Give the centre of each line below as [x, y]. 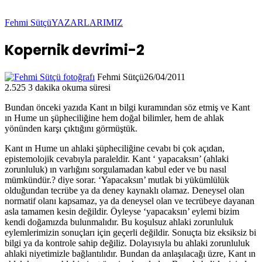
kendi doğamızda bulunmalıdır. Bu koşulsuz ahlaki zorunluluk [119, 222]
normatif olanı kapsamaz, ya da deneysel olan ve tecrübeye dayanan [130, 201]
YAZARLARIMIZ [87, 23]
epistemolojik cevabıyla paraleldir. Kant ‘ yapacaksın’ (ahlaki [117, 158]
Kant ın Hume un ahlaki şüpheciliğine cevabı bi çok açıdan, [115, 148]
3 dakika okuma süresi [69, 87]
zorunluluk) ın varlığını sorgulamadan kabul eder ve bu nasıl [116, 169]
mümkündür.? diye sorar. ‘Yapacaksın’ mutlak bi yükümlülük [117, 180]
